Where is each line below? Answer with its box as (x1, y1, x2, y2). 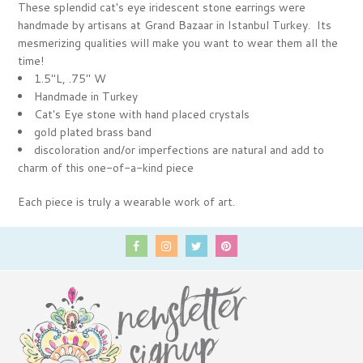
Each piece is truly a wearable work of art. (18, 194, 239, 211)
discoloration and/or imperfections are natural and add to (34, 142, 325, 159)
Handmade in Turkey (34, 88, 139, 105)
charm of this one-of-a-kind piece (18, 160, 198, 177)
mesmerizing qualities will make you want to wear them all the (18, 35, 339, 52)
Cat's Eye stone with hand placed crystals (34, 106, 250, 123)
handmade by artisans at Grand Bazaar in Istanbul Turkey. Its (18, 17, 332, 34)
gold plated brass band (34, 124, 152, 141)
